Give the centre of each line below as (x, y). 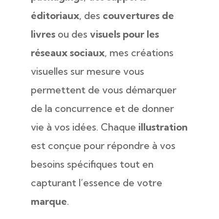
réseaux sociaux (67, 53)
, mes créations (139, 53)
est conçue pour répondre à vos (103, 145)
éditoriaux (55, 15)
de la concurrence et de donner (102, 108)
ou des (72, 34)
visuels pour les (124, 34)
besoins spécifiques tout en (92, 164)
